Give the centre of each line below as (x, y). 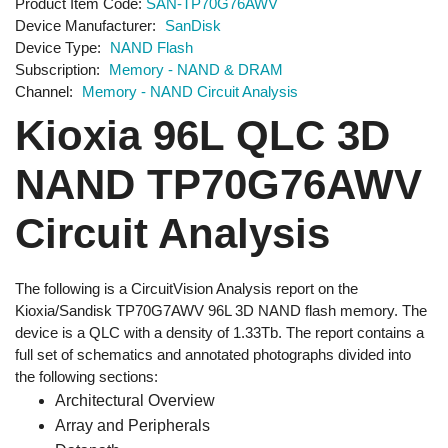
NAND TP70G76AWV (218, 184)
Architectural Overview (135, 400)
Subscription (55, 69)
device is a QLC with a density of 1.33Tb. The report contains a (219, 332)
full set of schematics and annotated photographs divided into (213, 354)
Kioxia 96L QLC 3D (202, 135)
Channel (42, 91)
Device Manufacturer (83, 25)
